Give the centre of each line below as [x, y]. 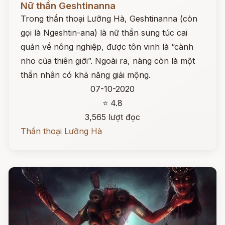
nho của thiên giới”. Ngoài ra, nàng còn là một [108, 61]
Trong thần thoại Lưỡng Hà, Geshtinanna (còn [109, 19]
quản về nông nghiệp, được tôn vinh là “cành [107, 47]
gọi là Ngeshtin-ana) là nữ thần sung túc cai [104, 33]
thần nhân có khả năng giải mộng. [86, 75]
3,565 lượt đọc [113, 117]
